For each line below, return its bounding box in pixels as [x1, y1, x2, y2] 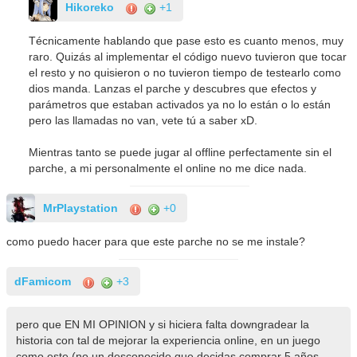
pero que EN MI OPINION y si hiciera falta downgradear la [15, 317, 309, 331]
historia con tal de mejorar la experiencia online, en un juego [15, 333, 320, 347]
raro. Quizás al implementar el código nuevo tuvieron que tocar [29, 50, 347, 64]
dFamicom [14, 275, 72, 288]
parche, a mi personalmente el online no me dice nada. [29, 162, 308, 175]
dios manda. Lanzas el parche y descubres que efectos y [29, 82, 317, 96]
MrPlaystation [43, 202, 119, 215]
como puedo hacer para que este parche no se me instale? [6, 235, 306, 249]
